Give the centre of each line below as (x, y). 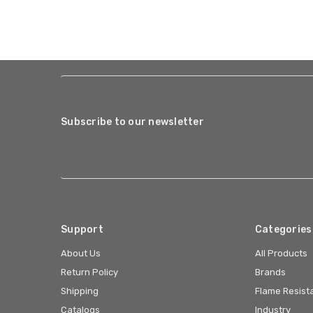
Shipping (80, 291)
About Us (81, 254)
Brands (270, 272)
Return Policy (89, 272)
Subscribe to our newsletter (132, 122)
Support (82, 230)
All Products (281, 254)
